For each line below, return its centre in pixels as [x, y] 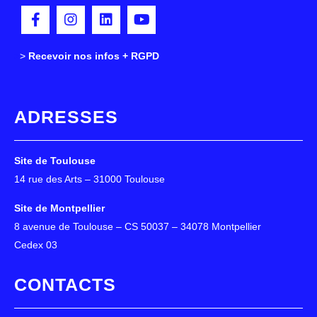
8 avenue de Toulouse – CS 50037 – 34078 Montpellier [138, 226]
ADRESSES [66, 117]
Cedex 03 [36, 244]
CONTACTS [65, 285]
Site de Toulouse [55, 161]
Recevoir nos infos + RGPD [94, 56]
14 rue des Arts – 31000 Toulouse [90, 179]
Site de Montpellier [59, 208]
